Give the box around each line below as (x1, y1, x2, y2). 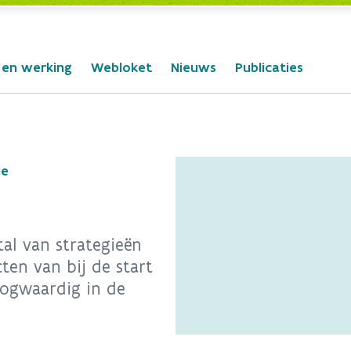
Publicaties (235, 59, 303, 76)
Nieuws (171, 59, 216, 76)
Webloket (91, 59, 152, 76)
